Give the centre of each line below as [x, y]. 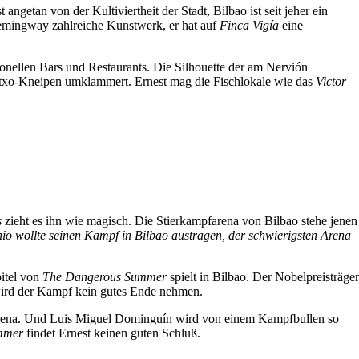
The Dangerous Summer [105, 277]
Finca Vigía [249, 26]
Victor [331, 82]
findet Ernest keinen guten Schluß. [113, 333]
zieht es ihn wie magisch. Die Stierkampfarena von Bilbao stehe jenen [179, 221]
